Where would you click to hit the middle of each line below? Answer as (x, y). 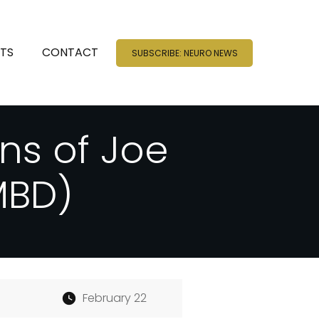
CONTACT (70, 52)
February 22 (114, 298)
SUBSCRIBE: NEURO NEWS (184, 53)
